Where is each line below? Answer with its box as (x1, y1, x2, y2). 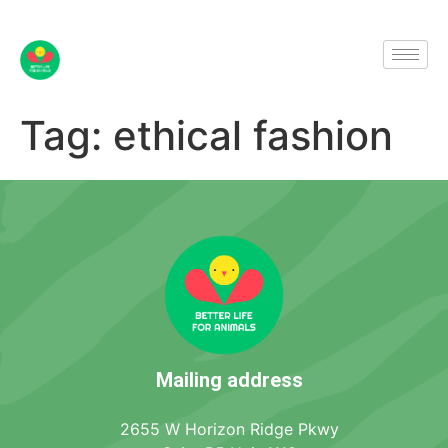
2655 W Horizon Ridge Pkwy (119, 418, 339, 439)
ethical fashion (113, 111, 393, 161)
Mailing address (155, 367, 303, 392)
